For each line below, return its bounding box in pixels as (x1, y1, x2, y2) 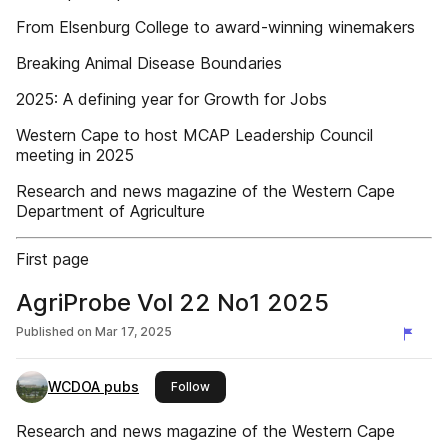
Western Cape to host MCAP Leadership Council (16, 125, 373, 145)
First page (16, 249, 89, 269)
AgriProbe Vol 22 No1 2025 (16, 288, 329, 317)
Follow (171, 379, 210, 394)
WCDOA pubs (48, 378, 139, 395)
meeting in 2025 (16, 145, 134, 165)
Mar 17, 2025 (95, 324, 172, 339)
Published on (16, 324, 92, 339)
